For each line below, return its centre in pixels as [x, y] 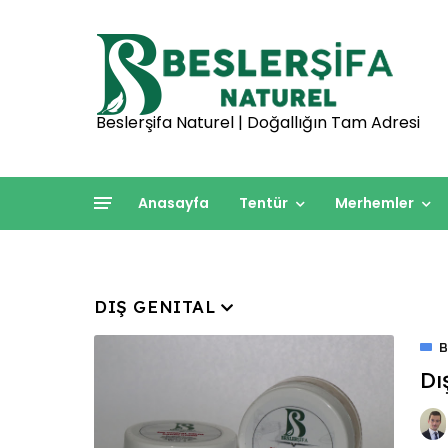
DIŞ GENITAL [155, 306]
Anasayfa [173, 203]
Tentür [263, 203]
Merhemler [374, 203]
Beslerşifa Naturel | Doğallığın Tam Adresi [258, 122]
